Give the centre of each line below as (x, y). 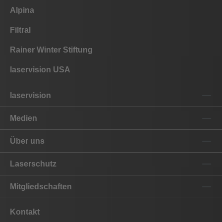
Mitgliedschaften (41, 186)
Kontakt (25, 212)
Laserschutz (33, 164)
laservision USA (40, 70)
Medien (24, 118)
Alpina (22, 10)
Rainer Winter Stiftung (51, 50)
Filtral (20, 30)
